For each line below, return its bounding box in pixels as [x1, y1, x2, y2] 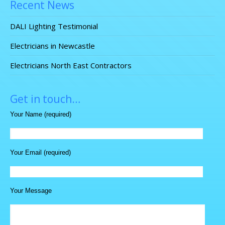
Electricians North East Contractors [10, 60, 132, 70]
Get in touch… [10, 92, 80, 106]
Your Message [10, 187, 52, 194]
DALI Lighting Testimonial [10, 21, 98, 31]
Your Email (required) [10, 149, 71, 156]
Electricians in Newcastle [10, 41, 95, 51]
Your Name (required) [10, 110, 71, 118]
